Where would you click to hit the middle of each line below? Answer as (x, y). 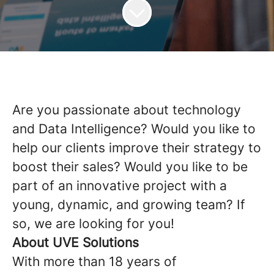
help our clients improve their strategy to (137, 148)
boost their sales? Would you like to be (130, 167)
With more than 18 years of (94, 261)
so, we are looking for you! (93, 224)
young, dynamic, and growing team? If (129, 205)
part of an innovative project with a (120, 186)
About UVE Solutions (76, 243)
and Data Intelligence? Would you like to (134, 129)
